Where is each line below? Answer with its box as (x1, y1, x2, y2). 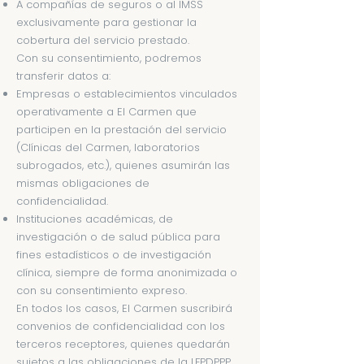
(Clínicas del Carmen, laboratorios (16, 140, 200, 155)
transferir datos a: (16, 68, 110, 84)
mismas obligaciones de (16, 175, 149, 191)
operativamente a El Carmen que (16, 104, 197, 119)
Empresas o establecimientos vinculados (16, 86, 237, 102)
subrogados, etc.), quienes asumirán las (16, 158, 230, 173)
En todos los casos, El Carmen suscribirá (16, 301, 232, 316)
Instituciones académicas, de (16, 211, 173, 227)
